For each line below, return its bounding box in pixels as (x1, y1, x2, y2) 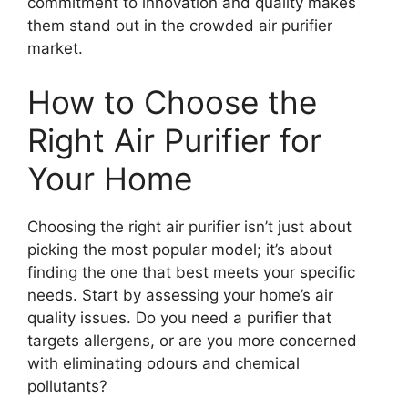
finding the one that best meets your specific (27, 263, 355, 282)
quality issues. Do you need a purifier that (27, 309, 331, 328)
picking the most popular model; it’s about (27, 240, 332, 260)
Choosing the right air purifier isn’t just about (27, 218, 352, 237)
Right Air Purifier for (27, 121, 321, 160)
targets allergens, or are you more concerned (27, 331, 357, 351)
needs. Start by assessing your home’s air (27, 286, 333, 305)
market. (27, 38, 83, 57)
